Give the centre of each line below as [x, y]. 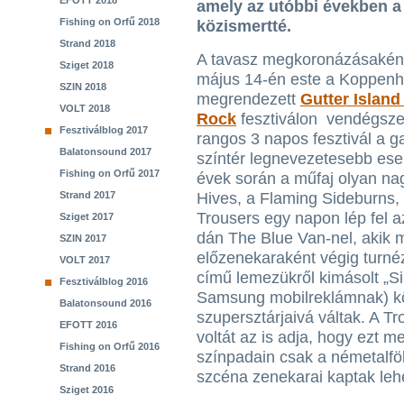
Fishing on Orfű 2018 [110, 22]
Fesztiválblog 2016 [104, 281]
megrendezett [248, 99]
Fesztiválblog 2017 [104, 130]
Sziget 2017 [87, 216]
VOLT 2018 [85, 108]
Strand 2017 [87, 195]
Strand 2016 [87, 368]
